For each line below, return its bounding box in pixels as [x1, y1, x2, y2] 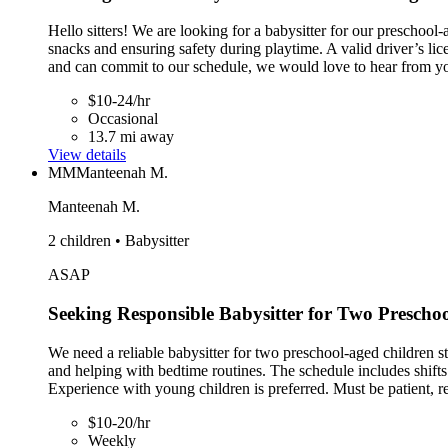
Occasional [88, 110, 158, 128]
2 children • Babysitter [48, 232, 189, 250]
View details [48, 146, 126, 164]
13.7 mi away [88, 128, 174, 146]
